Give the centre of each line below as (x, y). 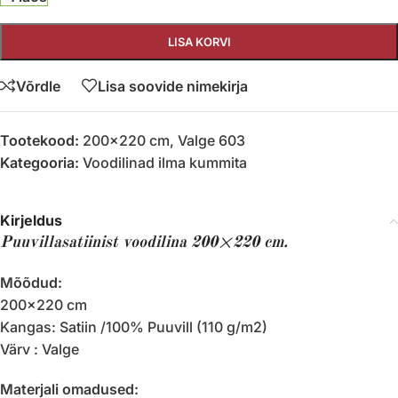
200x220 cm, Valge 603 (164, 140)
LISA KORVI (199, 42)
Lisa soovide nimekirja (173, 86)
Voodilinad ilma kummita (165, 163)
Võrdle (38, 86)
